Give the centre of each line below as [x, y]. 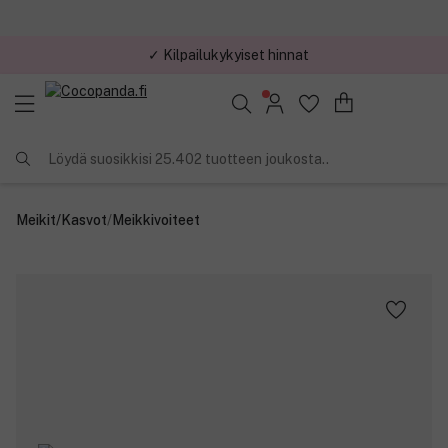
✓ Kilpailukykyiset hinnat [228, 54]
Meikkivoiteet [156, 219]
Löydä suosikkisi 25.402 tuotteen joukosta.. [188, 158]
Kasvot [84, 219]
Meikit [36, 219]
